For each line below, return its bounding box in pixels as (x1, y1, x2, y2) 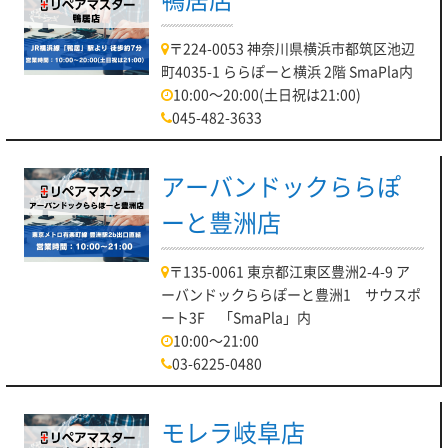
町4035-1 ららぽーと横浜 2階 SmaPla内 (161, 61, 414, 81)
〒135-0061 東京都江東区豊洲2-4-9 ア (169, 261, 411, 281)
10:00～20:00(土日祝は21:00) (173, 84, 362, 104)
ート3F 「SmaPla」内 (161, 307, 312, 327)
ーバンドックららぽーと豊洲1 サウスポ (161, 284, 422, 304)
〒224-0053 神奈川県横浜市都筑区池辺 (169, 38, 416, 58)
